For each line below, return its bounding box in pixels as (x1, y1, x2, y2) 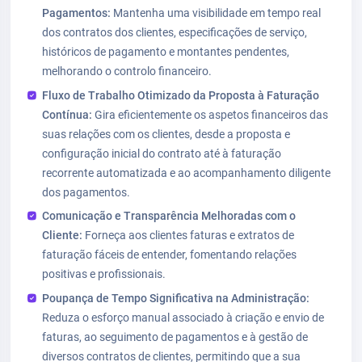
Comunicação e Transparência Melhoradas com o (42, 209, 297, 223)
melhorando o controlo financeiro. (42, 65, 213, 78)
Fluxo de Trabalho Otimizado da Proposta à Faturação (42, 88, 320, 102)
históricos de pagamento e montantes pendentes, (42, 45, 290, 59)
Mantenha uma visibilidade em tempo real (111, 6, 322, 20)
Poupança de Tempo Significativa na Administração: (42, 292, 310, 305)
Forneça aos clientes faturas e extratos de (82, 229, 295, 242)
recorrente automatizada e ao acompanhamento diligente (42, 166, 331, 179)
